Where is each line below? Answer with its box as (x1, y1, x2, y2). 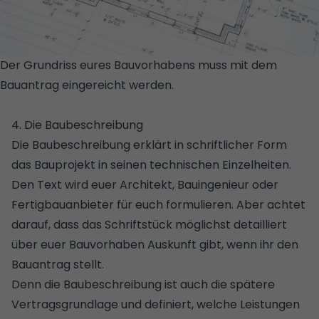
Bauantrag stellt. (11, 256, 104, 273)
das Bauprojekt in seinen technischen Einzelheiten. (11, 157, 291, 174)
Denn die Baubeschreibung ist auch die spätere (11, 276, 275, 293)
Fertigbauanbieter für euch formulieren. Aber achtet (11, 197, 305, 214)
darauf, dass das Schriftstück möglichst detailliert (11, 216, 287, 234)
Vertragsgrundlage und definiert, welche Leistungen (11, 296, 300, 313)
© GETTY (174, 77, 225, 94)
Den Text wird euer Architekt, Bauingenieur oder (11, 177, 278, 194)
